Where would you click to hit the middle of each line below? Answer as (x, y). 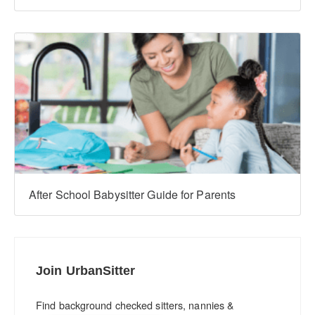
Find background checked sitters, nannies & (135, 305)
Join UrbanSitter (86, 271)
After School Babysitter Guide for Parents (133, 195)
